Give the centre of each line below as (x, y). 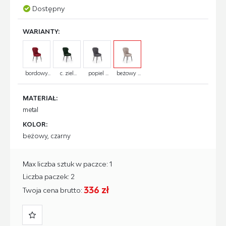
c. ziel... (68, 73)
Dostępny (48, 8)
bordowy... (38, 73)
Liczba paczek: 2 (49, 176)
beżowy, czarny (47, 136)
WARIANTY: (41, 32)
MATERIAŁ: (40, 98)
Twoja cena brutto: (53, 190)
